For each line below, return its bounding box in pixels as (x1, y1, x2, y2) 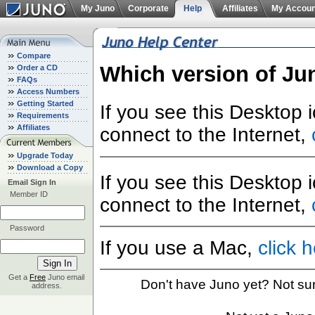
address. (31, 281, 62, 290)
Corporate (128, 4, 169, 13)
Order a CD (17, 63, 58, 72)
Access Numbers (17, 87, 79, 96)
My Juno (81, 4, 115, 13)
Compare (17, 51, 51, 60)
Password (10, 224, 44, 232)
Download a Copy (17, 163, 83, 172)
